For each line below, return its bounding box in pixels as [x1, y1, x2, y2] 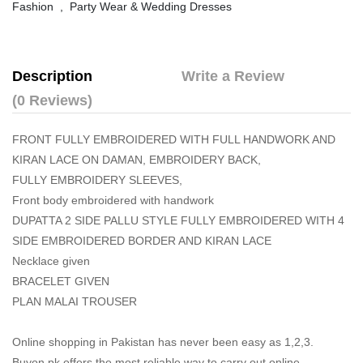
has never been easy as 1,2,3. [155, 335, 314, 349]
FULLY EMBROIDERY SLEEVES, [12, 173, 182, 187]
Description [12, 68, 92, 85]
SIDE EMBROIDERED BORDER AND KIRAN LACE [12, 234, 271, 248]
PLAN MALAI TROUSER [12, 295, 140, 309]
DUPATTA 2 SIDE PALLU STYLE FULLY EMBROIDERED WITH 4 [12, 214, 344, 228]
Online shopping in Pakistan [12, 335, 155, 349]
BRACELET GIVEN [12, 275, 109, 288]
